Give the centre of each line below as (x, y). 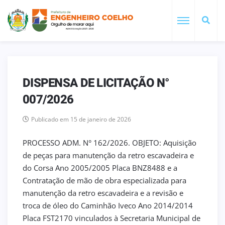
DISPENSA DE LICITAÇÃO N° (96, 83)
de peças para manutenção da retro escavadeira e (108, 155)
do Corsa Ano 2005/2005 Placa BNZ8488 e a (100, 167)
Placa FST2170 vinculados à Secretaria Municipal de (111, 218)
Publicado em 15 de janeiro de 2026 (81, 119)
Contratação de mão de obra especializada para (104, 180)
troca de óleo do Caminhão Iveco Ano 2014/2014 (108, 205)
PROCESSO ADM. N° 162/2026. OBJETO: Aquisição (109, 142)
